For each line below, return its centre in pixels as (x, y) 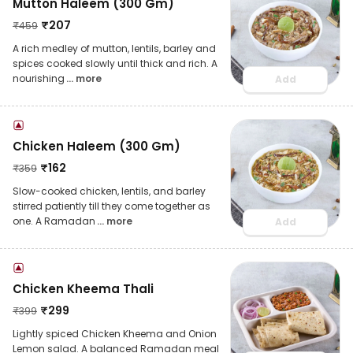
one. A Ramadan (54, 221)
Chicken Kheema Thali (83, 288)
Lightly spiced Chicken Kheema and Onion (115, 333)
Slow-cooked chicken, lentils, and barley (109, 191)
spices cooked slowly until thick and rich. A (115, 63)
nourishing (39, 78)
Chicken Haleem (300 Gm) (97, 146)
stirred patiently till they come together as (111, 206)
